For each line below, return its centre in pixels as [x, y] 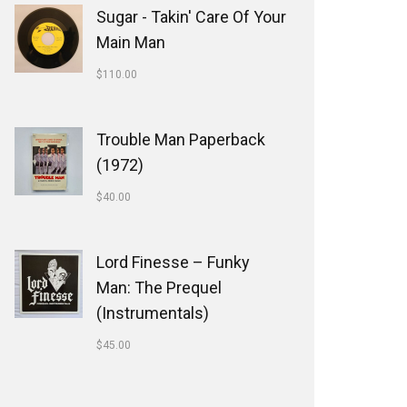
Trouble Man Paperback [181, 139]
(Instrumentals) [153, 313]
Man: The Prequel [159, 288]
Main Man [131, 42]
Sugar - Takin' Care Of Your [191, 17]
